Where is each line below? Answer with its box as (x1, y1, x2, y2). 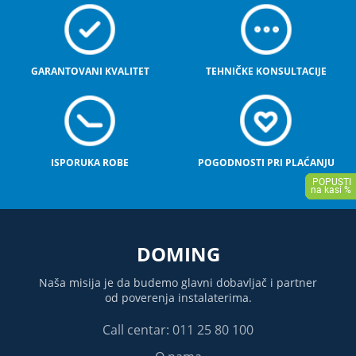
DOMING (136, 241, 220, 268)
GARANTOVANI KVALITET (30, 64, 149, 79)
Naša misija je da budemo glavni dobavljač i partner (39, 275, 317, 291)
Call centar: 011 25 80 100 (103, 321, 253, 339)
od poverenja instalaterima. (104, 290, 252, 306)
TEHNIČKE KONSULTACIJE (205, 64, 327, 79)
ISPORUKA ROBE (51, 156, 130, 170)
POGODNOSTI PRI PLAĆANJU (197, 156, 335, 170)
